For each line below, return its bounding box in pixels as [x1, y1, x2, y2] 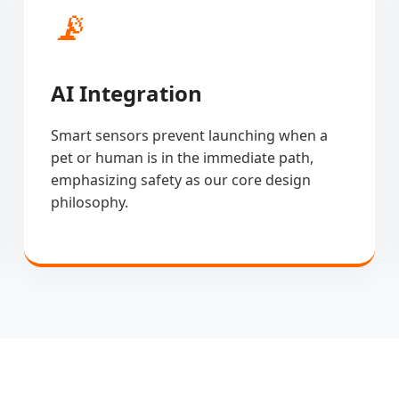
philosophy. [51, 191, 129, 212]
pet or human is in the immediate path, [51, 147, 314, 167]
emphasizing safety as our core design [51, 169, 312, 190]
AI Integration [51, 77, 203, 108]
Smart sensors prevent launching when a [51, 125, 329, 145]
